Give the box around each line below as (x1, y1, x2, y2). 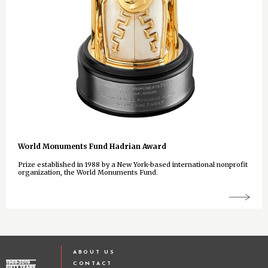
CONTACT (73, 261, 112, 267)
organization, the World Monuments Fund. (18, 168, 158, 177)
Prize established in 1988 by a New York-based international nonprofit (18, 160, 248, 169)
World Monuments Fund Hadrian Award (18, 142, 166, 151)
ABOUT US (73, 249, 115, 255)
